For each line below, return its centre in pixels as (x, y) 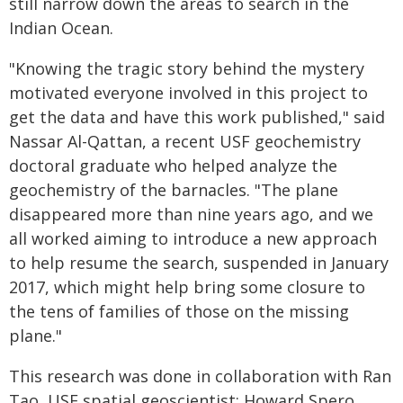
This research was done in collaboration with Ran (200, 376)
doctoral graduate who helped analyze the (173, 166)
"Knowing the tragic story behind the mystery (187, 68)
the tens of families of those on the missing (179, 311)
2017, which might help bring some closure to (187, 287)
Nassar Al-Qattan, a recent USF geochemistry (185, 141)
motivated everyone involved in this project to (188, 93)
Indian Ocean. (61, 28)
